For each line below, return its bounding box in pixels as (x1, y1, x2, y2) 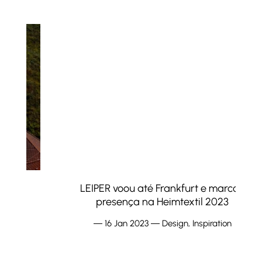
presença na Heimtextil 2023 (64, 195, 198, 209)
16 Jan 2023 (73, 218, 117, 229)
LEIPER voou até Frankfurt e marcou (49, 182, 213, 195)
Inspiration (160, 218, 200, 229)
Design (130, 218, 157, 229)
